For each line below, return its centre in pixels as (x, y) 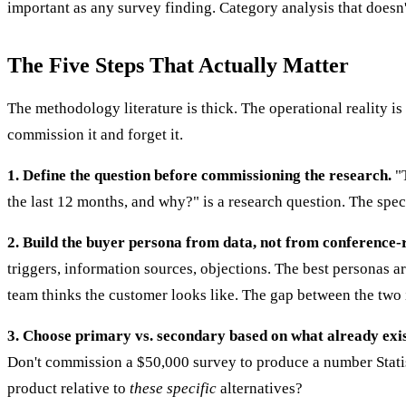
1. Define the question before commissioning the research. (199, 176)
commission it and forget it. (95, 135)
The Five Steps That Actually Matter (178, 66)
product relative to (68, 389)
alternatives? (260, 389)
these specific (173, 389)
